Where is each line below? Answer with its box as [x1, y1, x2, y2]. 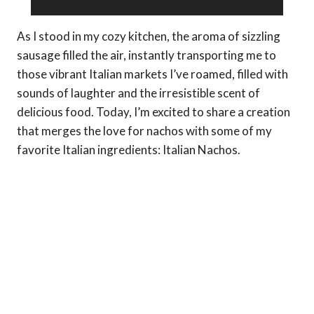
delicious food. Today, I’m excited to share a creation [17, 104, 290, 119]
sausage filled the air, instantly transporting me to [17, 47, 276, 62]
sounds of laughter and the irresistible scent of [17, 85, 260, 100]
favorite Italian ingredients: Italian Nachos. [17, 142, 240, 157]
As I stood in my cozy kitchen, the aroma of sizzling [17, 28, 280, 43]
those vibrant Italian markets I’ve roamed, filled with [17, 66, 288, 81]
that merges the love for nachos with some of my [17, 123, 272, 138]
